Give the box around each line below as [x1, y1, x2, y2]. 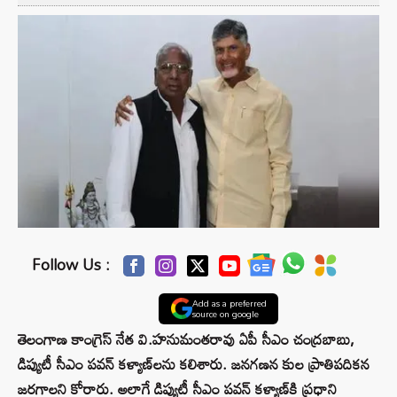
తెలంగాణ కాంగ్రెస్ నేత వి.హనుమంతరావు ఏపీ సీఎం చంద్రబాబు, [18, 324, 354, 354]
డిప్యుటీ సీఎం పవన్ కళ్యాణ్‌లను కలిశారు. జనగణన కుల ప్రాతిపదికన [18, 349, 370, 379]
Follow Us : [32, 250, 111, 280]
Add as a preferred [191, 294, 267, 313]
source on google [191, 305, 259, 323]
